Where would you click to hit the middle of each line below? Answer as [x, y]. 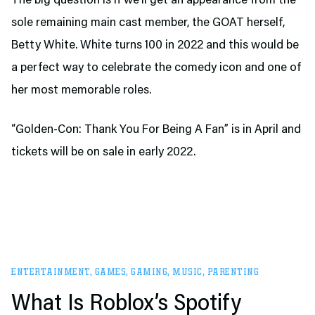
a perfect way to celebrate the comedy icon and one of [156, 68]
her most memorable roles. [81, 91]
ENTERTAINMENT [51, 272]
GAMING [149, 272]
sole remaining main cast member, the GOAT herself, [148, 23]
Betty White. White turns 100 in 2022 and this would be [155, 46]
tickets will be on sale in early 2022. [103, 153]
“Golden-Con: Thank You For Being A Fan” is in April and [156, 130]
